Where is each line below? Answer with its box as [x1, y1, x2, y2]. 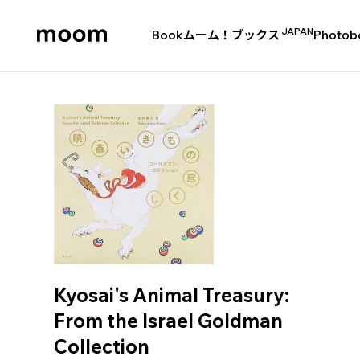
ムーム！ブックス [183, 27, 280, 43]
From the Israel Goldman [54, 309, 284, 333]
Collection [54, 334, 150, 358]
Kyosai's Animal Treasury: [54, 283, 290, 307]
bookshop [26, 70, 86, 85]
